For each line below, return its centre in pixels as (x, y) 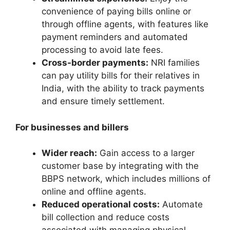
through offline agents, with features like (125, 24)
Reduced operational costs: (101, 205)
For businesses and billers (72, 127)
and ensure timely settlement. (104, 101)
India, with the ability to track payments (123, 89)
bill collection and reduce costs (106, 217)
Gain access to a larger (146, 153)
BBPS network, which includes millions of (126, 179)
